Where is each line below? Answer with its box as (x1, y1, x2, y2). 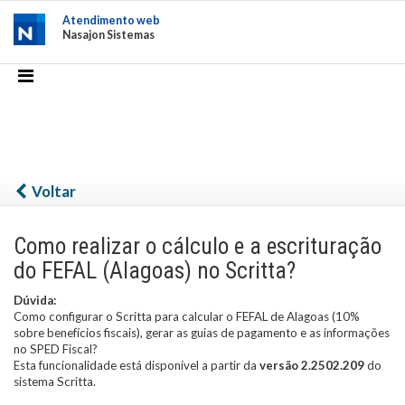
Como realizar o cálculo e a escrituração (14, 233, 381, 259)
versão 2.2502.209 (259, 358, 364, 372)
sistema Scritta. (14, 374, 96, 389)
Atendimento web (62, 14, 160, 27)
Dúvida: (14, 293, 57, 307)
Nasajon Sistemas (62, 28, 155, 42)
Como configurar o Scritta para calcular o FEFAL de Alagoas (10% (14, 309, 360, 324)
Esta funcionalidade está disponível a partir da (14, 358, 259, 372)
